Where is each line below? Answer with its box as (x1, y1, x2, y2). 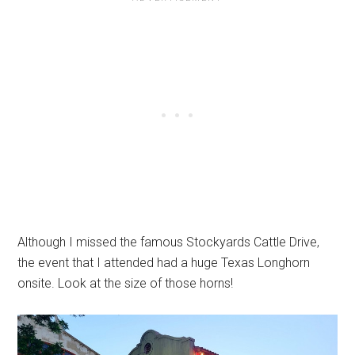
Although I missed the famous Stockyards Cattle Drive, (17, 235, 320, 250)
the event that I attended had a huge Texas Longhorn (17, 255, 311, 271)
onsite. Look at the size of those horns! (17, 276, 237, 292)
